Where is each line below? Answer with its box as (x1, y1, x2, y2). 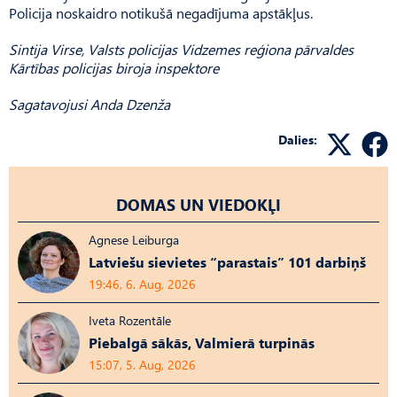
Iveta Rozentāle (89, 311, 171, 329)
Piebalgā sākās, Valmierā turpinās (89, 332, 315, 352)
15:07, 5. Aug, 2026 (89, 355, 196, 373)
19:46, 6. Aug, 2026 (89, 275, 196, 292)
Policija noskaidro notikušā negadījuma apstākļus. (9, 3, 313, 22)
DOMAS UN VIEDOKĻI (116, 192, 281, 215)
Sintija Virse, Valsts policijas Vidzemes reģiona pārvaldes (9, 39, 354, 58)
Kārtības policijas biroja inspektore (9, 58, 219, 77)
